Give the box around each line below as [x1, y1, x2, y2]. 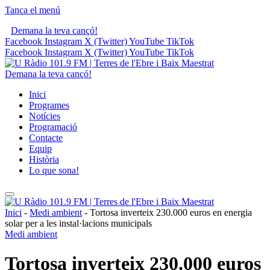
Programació [29, 122, 77, 132]
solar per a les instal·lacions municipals [5, 218, 152, 228]
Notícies [29, 111, 60, 121]
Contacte [29, 133, 63, 143]
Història [29, 154, 59, 165]
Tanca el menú [5, 5, 60, 15]
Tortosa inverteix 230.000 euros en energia [90, 207, 252, 218]
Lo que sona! [29, 165, 79, 175]
